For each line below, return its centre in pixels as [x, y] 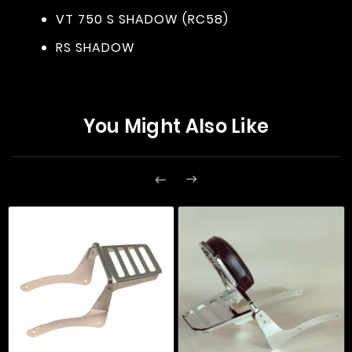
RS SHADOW [95, 48]
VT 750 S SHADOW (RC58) [142, 20]
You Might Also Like [176, 126]
